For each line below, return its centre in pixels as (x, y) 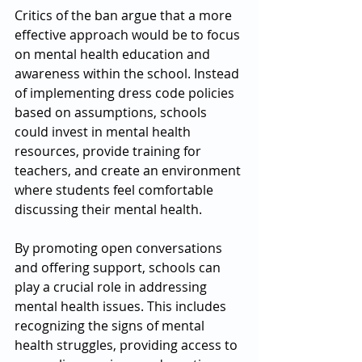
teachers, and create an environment (129, 170)
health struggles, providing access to (128, 345)
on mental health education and (114, 54)
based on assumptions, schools (112, 112)
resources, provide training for (109, 151)
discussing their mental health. (108, 209)
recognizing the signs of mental (111, 326)
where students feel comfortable (116, 190)
